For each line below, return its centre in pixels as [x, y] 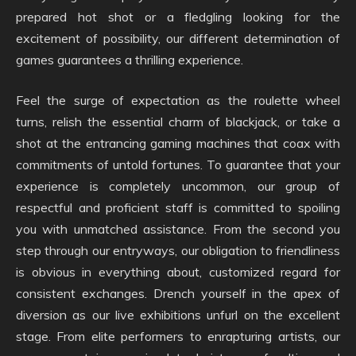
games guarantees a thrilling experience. [130, 60]
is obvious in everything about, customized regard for [178, 272]
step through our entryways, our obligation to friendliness [178, 250]
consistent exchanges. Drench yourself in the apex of [178, 293]
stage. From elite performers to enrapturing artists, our [178, 336]
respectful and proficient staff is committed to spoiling [178, 207]
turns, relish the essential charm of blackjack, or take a [178, 122]
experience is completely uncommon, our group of [178, 186]
